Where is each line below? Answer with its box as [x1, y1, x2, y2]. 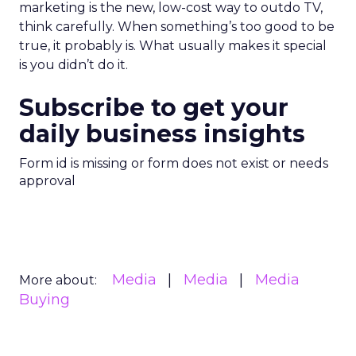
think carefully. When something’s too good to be [19, 19, 335, 34]
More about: [19, 273, 97, 288]
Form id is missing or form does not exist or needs [19, 156, 328, 171]
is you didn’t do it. [19, 57, 128, 72]
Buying [19, 291, 70, 308]
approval [19, 173, 75, 188]
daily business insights [19, 119, 305, 149]
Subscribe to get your [19, 93, 288, 122]
